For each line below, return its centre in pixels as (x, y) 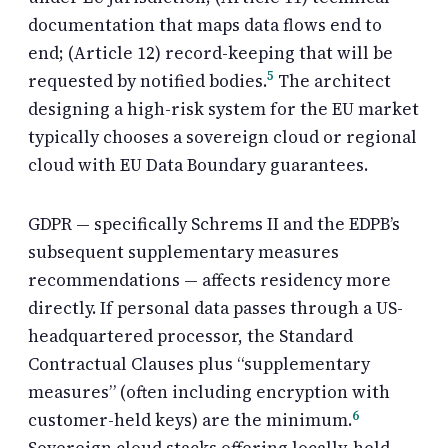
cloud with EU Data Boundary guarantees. (198, 164)
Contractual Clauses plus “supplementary (199, 364)
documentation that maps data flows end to (205, 24)
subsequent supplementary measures (183, 252)
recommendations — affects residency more (209, 280)
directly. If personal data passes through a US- (215, 308)
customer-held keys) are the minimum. (190, 420)
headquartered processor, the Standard (190, 336)
